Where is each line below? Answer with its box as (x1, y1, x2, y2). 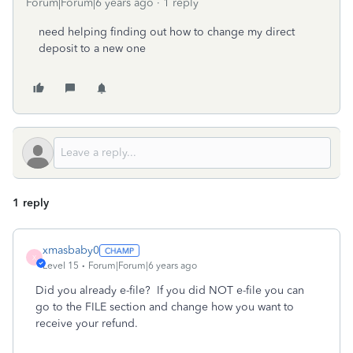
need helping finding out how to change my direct (39, 25, 295, 39)
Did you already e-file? (35, 284, 150, 297)
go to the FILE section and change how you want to (35, 300, 294, 314)
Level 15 (43, 260, 79, 271)
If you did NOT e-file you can (157, 284, 304, 297)
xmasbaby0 (43, 243, 99, 257)
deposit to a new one (39, 42, 146, 55)
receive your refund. (35, 317, 138, 330)
